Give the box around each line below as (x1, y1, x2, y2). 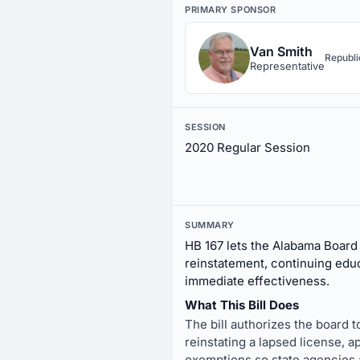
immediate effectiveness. (185, 273, 329, 288)
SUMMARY (185, 219, 235, 231)
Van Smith (250, 43, 313, 59)
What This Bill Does (185, 297, 299, 313)
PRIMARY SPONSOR (185, 4, 276, 15)
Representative (250, 59, 325, 72)
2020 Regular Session (185, 140, 310, 155)
